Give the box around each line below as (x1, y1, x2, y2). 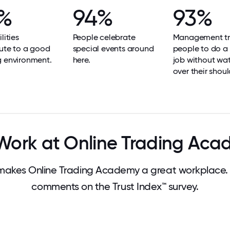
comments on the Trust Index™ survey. (31, 180, 199, 193)
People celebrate (72, 32, 136, 42)
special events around (72, 44, 154, 53)
